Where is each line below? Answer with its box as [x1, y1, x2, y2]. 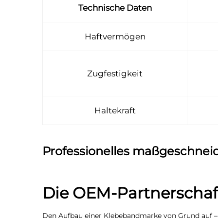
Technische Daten [78, 3, 152, 13]
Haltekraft [94, 106, 136, 115]
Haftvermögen [84, 32, 145, 41]
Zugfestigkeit [87, 69, 143, 78]
